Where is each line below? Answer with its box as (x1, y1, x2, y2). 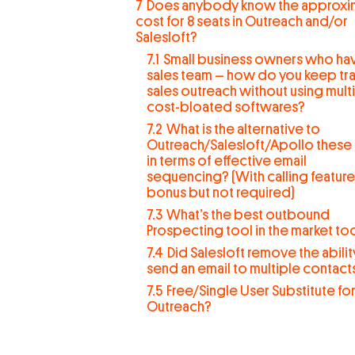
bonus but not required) (146, 185, 295, 200)
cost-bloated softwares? (146, 100, 305, 114)
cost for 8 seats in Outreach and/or (135, 14, 348, 29)
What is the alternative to (166, 122, 320, 136)
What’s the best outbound (166, 208, 330, 222)
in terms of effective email (146, 154, 307, 168)
